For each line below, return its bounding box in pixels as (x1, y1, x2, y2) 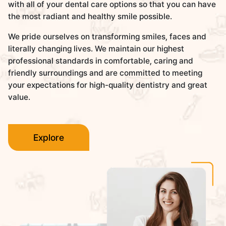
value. (8, 92, 31, 102)
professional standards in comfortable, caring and (8, 55, 194, 66)
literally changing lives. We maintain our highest (8, 43, 185, 53)
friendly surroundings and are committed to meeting (8, 68, 203, 78)
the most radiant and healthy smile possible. (8, 11, 173, 21)
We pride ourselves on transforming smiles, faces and (8, 31, 207, 41)
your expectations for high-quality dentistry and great (8, 80, 208, 90)
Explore (33, 132, 65, 143)
